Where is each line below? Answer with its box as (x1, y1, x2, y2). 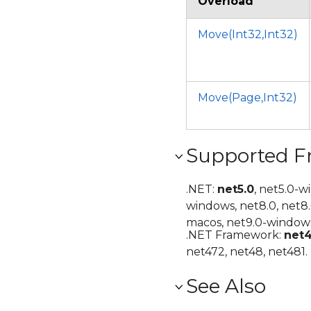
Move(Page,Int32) (198, 91, 297, 104)
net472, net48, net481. (186, 245, 308, 258)
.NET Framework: (186, 228, 284, 242)
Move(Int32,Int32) (198, 28, 298, 41)
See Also (186, 274, 266, 298)
